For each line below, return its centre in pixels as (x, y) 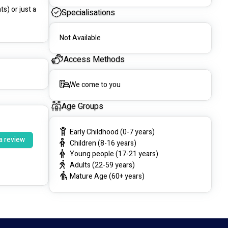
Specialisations (88, 13)
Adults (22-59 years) (102, 165)
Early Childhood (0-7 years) (112, 132)
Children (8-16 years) (103, 143)
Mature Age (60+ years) (107, 176)
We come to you (95, 85)
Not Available (80, 38)
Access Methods (94, 60)
